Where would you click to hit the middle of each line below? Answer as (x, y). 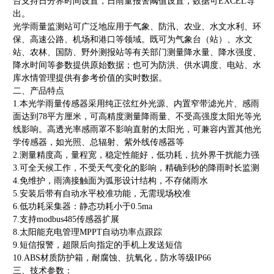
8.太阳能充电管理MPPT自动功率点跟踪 (87, 232)
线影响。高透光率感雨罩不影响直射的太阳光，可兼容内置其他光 (137, 130)
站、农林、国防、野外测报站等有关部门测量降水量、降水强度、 (137, 53)
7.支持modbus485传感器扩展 (66, 220)
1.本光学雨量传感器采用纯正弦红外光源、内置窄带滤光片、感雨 (136, 104)
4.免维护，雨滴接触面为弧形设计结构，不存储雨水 (110, 181)
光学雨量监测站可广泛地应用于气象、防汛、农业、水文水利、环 (137, 27)
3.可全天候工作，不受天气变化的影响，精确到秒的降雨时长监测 (136, 168)
